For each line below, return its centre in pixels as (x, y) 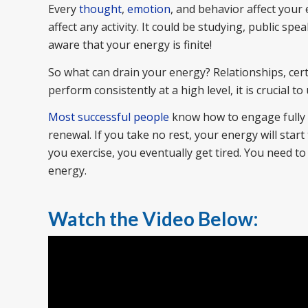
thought (100, 9)
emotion (149, 9)
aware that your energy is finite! (130, 45)
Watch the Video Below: (153, 219)
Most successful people (109, 117)
